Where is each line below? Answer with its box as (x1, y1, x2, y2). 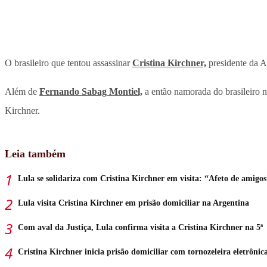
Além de (5, 86, 39, 97)
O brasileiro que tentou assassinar (5, 58, 132, 69)
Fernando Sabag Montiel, (39, 86, 142, 97)
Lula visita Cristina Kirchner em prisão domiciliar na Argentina (18, 198, 249, 208)
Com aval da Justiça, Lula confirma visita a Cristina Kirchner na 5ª (18, 223, 263, 232)
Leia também (5, 148, 66, 160)
